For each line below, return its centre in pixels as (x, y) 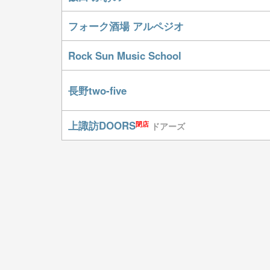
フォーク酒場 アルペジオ (126, 26)
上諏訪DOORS (102, 125)
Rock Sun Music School (125, 55)
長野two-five (97, 90)
